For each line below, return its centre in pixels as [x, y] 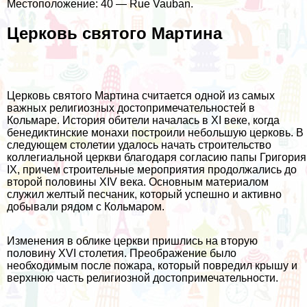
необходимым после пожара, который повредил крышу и [152, 265]
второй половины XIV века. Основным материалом [138, 182]
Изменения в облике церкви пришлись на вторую [132, 241]
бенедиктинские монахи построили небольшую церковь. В [155, 132]
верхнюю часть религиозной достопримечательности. [143, 278]
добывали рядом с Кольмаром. [86, 206]
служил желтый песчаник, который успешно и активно [144, 194]
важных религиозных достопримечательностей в [131, 108]
